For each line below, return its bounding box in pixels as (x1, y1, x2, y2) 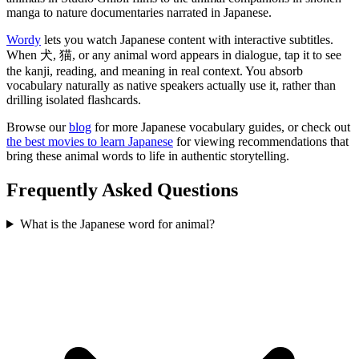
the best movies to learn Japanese (6, 135, 173, 149)
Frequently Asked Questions (6, 179, 238, 201)
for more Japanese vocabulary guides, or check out (91, 120, 350, 135)
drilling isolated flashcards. (6, 93, 141, 107)
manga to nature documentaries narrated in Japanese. (6, 6, 272, 20)
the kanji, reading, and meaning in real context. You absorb (6, 64, 303, 79)
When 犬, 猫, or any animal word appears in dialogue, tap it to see (6, 48, 341, 63)
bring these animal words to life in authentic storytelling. (6, 149, 289, 163)
